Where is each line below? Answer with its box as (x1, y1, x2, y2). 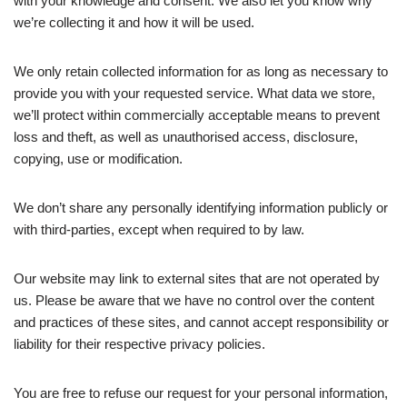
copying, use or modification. (14, 151, 183, 166)
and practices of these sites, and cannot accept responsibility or (14, 314, 389, 330)
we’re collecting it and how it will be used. (14, 15, 254, 30)
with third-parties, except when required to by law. (14, 222, 304, 237)
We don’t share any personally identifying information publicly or (14, 200, 388, 215)
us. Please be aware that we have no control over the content (14, 293, 374, 308)
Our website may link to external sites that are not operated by (14, 271, 380, 286)
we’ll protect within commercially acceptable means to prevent (14, 107, 380, 123)
